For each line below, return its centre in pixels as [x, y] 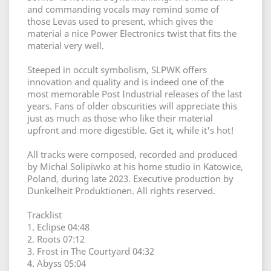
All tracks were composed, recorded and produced [132, 154]
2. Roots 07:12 [56, 239]
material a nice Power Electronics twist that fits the [132, 33]
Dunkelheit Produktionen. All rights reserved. [121, 191]
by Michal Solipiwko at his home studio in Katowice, [135, 166]
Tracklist [44, 215]
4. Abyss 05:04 [57, 263]
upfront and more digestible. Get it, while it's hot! [131, 130]
